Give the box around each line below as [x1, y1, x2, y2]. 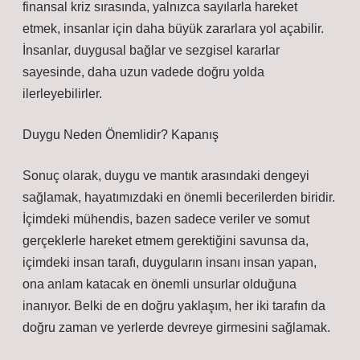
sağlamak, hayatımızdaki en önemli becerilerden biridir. [22, 190, 335, 204]
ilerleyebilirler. [22, 87, 102, 100]
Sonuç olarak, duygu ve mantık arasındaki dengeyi [22, 169, 309, 182]
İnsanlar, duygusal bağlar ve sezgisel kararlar [22, 43, 280, 57]
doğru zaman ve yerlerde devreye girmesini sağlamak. [22, 321, 330, 334]
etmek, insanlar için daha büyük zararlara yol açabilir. [22, 22, 324, 35]
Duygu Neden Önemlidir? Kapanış [22, 128, 219, 141]
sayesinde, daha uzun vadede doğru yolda [22, 65, 264, 79]
